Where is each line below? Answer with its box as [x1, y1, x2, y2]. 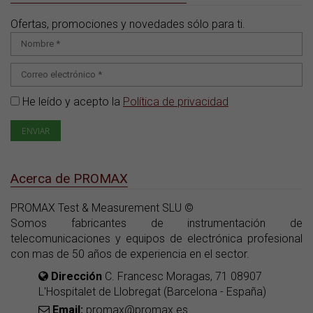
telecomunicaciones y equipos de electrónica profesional [10, 232, 303, 246]
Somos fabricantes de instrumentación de [10, 217, 303, 231]
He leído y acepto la [20, 95, 123, 109]
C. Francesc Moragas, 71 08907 [102, 270, 262, 284]
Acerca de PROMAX [10, 170, 128, 187]
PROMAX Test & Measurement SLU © [10, 201, 194, 215]
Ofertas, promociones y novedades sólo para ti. [10, 17, 245, 31]
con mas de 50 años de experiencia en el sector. [10, 247, 249, 261]
